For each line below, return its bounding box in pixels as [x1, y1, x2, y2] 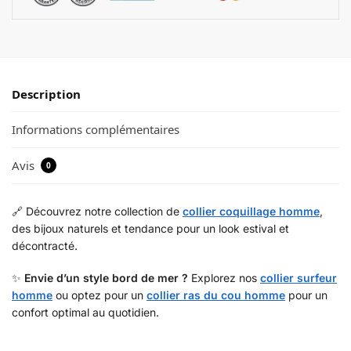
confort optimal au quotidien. [12, 306, 159, 320]
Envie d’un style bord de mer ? [24, 271, 188, 285]
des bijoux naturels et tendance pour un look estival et [12, 222, 289, 236]
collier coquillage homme [183, 204, 320, 219]
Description [12, 86, 81, 103]
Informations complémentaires [12, 121, 179, 138]
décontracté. [12, 239, 78, 253]
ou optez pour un [52, 288, 147, 302]
